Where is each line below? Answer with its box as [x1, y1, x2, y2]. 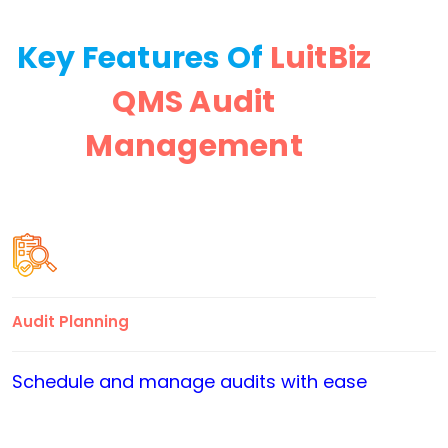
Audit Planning [12, 311, 129, 333]
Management [85, 125, 303, 168]
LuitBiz [269, 37, 372, 80]
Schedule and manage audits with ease [12, 369, 367, 395]
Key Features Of [16, 37, 270, 80]
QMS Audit [112, 81, 276, 124]
